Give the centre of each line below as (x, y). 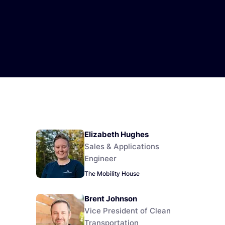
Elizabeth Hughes (117, 135)
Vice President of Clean (128, 210)
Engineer (100, 159)
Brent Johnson (111, 198)
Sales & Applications (122, 147)
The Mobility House (112, 173)
